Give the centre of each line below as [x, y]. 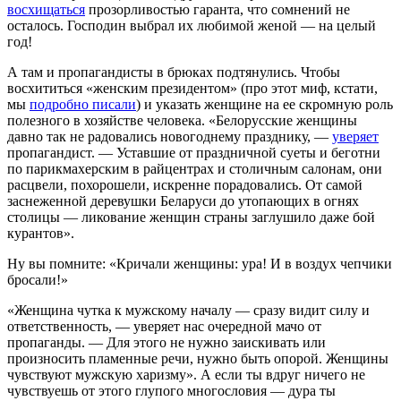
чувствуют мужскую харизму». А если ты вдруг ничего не [186, 374]
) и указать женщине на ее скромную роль [264, 104]
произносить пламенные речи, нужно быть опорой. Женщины [198, 358]
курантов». [41, 233]
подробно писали [83, 104]
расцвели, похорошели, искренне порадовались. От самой [185, 184]
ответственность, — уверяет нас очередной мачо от [164, 326]
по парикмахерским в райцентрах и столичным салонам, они [195, 168]
